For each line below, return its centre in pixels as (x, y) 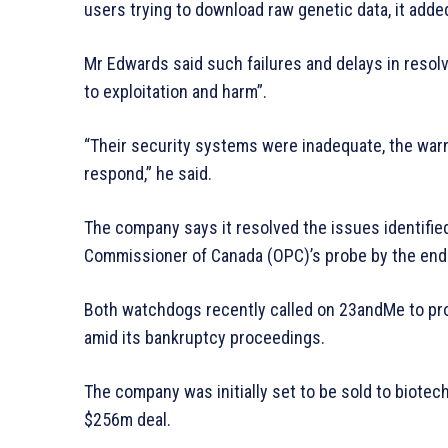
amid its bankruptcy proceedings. (204, 337)
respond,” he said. (148, 173)
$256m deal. (127, 419)
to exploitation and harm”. (175, 91)
